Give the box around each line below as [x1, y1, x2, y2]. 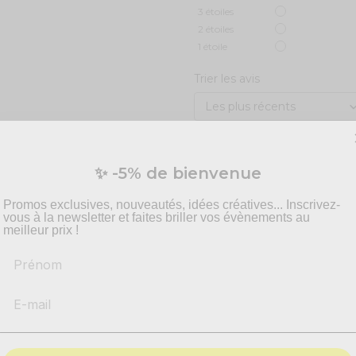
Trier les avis [194, 72, 260, 87]
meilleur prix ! [3, 222, 79, 237]
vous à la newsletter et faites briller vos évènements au [3, 210, 310, 224]
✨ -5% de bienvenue [95, 163, 261, 183]
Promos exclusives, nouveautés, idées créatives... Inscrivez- [3, 197, 340, 211]
